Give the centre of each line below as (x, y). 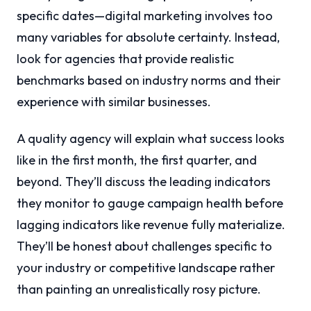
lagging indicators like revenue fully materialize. (151, 225)
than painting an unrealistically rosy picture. (139, 289)
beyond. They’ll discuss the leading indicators (144, 182)
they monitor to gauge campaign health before (150, 203)
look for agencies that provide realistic (125, 59)
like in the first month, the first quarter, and (137, 160)
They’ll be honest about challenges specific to (144, 246)
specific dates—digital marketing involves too (145, 16)
